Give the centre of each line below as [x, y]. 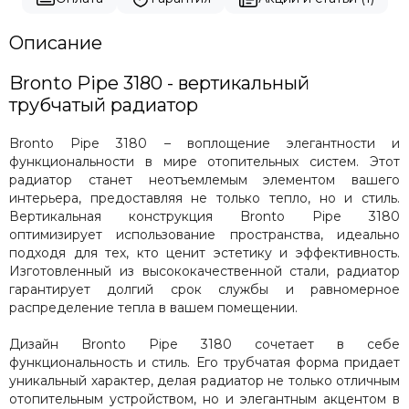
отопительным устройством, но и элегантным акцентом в [204, 399]
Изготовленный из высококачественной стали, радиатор [204, 271]
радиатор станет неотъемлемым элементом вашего [204, 179]
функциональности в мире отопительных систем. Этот [204, 161]
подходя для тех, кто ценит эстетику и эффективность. [204, 252]
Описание [56, 42]
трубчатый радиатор [104, 105]
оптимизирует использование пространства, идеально [204, 234]
